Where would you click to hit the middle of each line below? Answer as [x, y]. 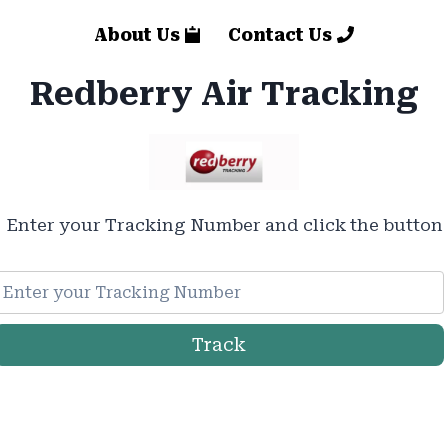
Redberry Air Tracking [224, 94]
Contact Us [280, 34]
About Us [136, 34]
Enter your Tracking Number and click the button [224, 225]
